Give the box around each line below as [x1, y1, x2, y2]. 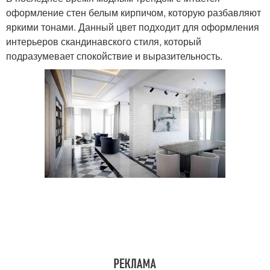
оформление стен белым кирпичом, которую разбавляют [6, 5, 261, 20]
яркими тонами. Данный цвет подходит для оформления [6, 20, 259, 34]
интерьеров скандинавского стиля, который [6, 34, 201, 49]
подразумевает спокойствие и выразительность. [6, 49, 222, 63]
